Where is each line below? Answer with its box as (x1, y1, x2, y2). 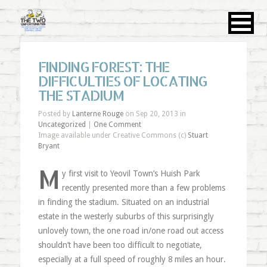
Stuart (187, 131, 208, 139)
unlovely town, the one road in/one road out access (38, 226, 223, 235)
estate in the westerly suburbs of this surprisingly (38, 212, 214, 221)
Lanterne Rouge (72, 110, 123, 118)
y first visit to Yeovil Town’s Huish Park (62, 169, 200, 178)
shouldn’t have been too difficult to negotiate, (38, 240, 201, 250)
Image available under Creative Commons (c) (38, 131, 188, 139)
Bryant (38, 142, 60, 150)
